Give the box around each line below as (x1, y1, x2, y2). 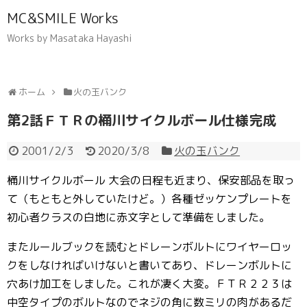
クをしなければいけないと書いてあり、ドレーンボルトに (7, 258, 292, 273)
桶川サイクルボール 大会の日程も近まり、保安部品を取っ (7, 173, 295, 188)
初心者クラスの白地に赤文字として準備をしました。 (7, 210, 270, 225)
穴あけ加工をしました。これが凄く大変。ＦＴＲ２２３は (7, 276, 292, 291)
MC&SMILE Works (7, 8, 119, 27)
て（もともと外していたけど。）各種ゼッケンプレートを (7, 191, 292, 206)
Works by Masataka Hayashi (7, 32, 132, 45)
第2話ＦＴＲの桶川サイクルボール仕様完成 (7, 110, 276, 130)
